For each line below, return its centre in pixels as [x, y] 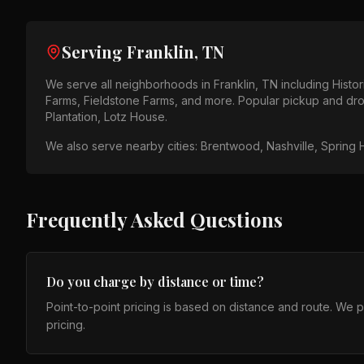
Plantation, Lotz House [105, 117]
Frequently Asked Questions [154, 219]
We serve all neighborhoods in [130, 84]
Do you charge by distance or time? [155, 282]
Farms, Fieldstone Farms [110, 100]
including [305, 84]
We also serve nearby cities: [123, 146]
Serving [94, 52]
